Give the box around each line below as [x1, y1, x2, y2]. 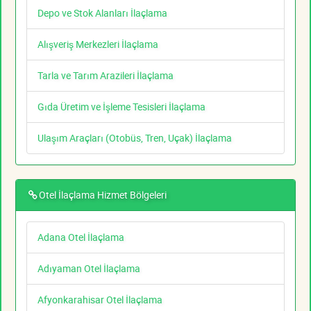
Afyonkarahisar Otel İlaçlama [37, 293, 162, 307]
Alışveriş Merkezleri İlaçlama [37, 37, 158, 51]
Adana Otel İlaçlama [37, 230, 124, 244]
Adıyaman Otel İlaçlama [37, 262, 140, 276]
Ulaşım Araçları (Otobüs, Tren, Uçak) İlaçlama [37, 131, 232, 145]
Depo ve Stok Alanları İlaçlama [37, 6, 167, 20]
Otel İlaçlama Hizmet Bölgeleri [39, 188, 167, 202]
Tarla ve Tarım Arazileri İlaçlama [37, 69, 174, 83]
